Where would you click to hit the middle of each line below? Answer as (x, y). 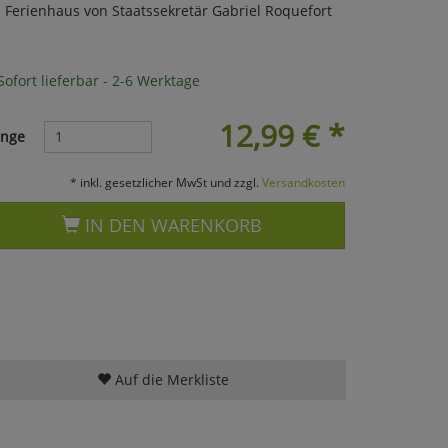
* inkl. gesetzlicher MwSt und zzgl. (165, 181)
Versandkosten (303, 181)
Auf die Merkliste (169, 379)
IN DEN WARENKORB (171, 224)
